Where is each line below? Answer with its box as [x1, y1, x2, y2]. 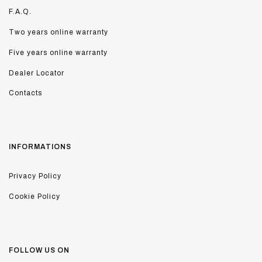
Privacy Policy [9, 172, 61, 181]
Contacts [9, 89, 42, 98]
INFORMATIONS [9, 143, 71, 151]
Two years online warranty [9, 28, 108, 36]
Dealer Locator [9, 68, 64, 77]
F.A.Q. [9, 8, 32, 16]
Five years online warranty [9, 48, 108, 57]
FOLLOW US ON [9, 246, 70, 255]
